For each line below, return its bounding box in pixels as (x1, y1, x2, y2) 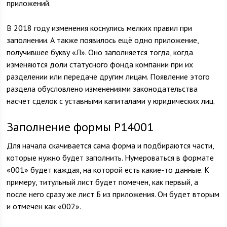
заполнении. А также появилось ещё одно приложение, (7, 35, 199, 45)
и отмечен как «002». (7, 201, 82, 211)
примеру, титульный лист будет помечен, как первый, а (7, 177, 199, 187)
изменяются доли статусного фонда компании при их (7, 59, 194, 69)
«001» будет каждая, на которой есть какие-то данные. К (7, 165, 210, 175)
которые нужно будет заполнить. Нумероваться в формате (7, 153, 214, 163)
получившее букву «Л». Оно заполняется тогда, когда (7, 47, 194, 57)
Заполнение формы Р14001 (7, 119, 154, 135)
